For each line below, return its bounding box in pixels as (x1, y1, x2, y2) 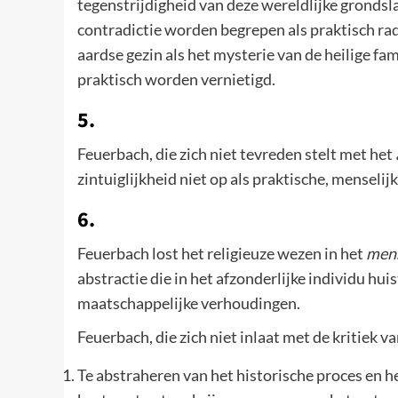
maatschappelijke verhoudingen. (77, 293, 300, 314)
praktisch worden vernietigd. (77, 69, 275, 90)
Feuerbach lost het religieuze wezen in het (77, 243, 366, 264)
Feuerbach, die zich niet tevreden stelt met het (77, 144, 395, 164)
